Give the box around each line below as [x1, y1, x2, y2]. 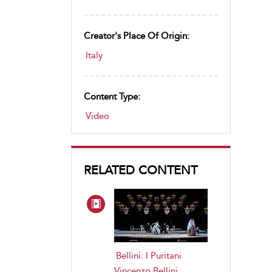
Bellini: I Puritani [116, 250, 182, 261]
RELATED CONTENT [84, 163, 197, 177]
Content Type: [84, 91, 140, 102]
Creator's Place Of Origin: [84, 30, 189, 41]
